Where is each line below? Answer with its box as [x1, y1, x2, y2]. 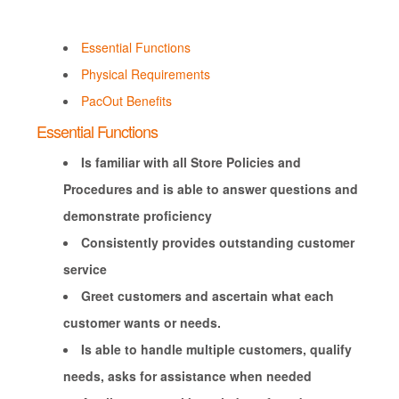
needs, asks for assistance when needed [62, 367, 312, 385]
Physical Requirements [80, 65, 210, 83]
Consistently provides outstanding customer [80, 233, 354, 251]
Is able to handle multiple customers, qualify [80, 340, 352, 358]
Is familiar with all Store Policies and [80, 153, 301, 171]
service [62, 260, 107, 278]
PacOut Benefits [80, 92, 172, 110]
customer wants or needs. [62, 313, 221, 331]
